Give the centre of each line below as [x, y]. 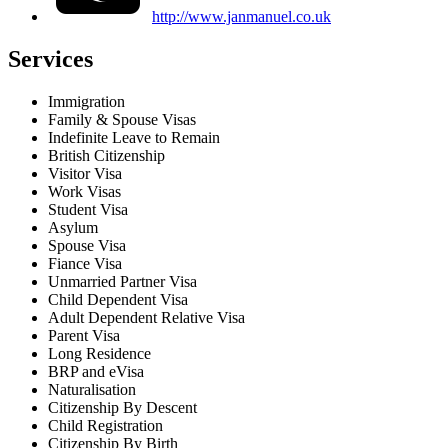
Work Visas [84, 191]
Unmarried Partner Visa [122, 281]
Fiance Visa [85, 263]
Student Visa [88, 209]
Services [50, 58]
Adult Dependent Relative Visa [146, 317]
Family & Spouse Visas [122, 119]
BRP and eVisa [96, 371]
